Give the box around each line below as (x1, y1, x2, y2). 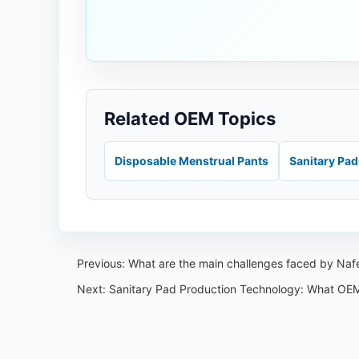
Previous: (77, 256, 128, 270)
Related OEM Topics (104, 108, 276, 129)
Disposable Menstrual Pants (115, 154, 268, 167)
